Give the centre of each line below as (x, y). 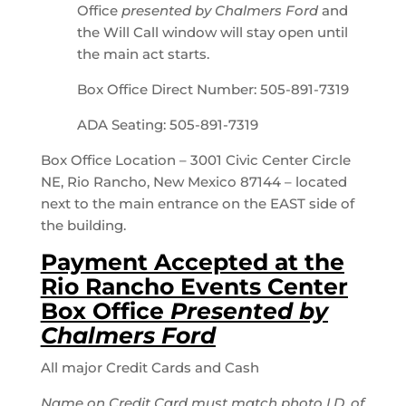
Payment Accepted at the (192, 262)
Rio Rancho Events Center (194, 287)
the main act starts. (143, 54)
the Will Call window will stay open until (212, 33)
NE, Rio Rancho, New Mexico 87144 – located (193, 182)
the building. (83, 226)
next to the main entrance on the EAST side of (197, 204)
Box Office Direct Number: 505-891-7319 (213, 90)
